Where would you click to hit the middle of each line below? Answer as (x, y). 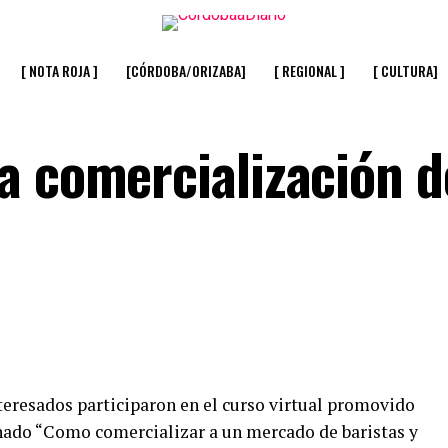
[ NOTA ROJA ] (59, 70)
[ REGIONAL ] (309, 70)
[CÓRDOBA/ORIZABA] (185, 70)
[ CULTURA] (405, 70)
